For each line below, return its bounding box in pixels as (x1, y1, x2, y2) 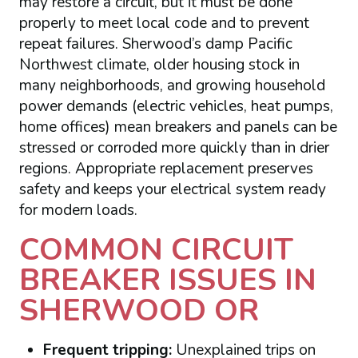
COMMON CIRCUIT (18, 229, 293, 271)
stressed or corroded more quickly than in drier (18, 137, 329, 158)
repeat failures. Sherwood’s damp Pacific (18, 33, 292, 54)
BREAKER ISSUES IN (18, 259, 316, 301)
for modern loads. (18, 199, 137, 221)
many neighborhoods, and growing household (18, 74, 325, 96)
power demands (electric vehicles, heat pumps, (18, 95, 333, 117)
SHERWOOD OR (18, 289, 259, 332)
